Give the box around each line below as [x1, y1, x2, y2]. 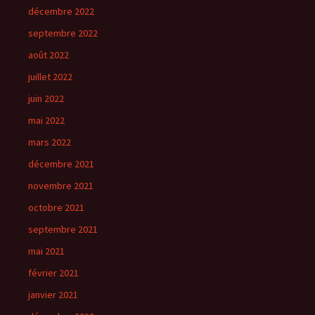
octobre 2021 [28, 201, 84, 214]
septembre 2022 [28, 27, 98, 39]
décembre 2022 [28, 5, 94, 18]
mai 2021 [28, 245, 65, 257]
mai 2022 [28, 114, 65, 127]
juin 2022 [28, 92, 64, 105]
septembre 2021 [28, 223, 98, 236]
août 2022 [28, 49, 69, 61]
